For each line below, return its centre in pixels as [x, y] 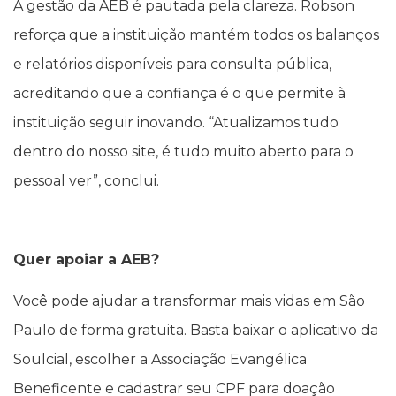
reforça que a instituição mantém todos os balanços [196, 35]
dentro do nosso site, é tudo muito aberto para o [183, 152]
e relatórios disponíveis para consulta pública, [172, 65]
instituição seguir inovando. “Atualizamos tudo [176, 123]
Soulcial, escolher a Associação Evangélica [160, 359]
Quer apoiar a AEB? [86, 259]
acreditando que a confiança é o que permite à [179, 94]
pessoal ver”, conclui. [86, 181]
